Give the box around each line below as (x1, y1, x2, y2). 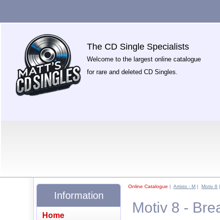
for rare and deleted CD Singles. (87, 68, 178, 76)
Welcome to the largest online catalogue (87, 55, 201, 63)
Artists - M (173, 184, 196, 189)
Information (54, 190, 104, 201)
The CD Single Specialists (87, 42, 190, 52)
